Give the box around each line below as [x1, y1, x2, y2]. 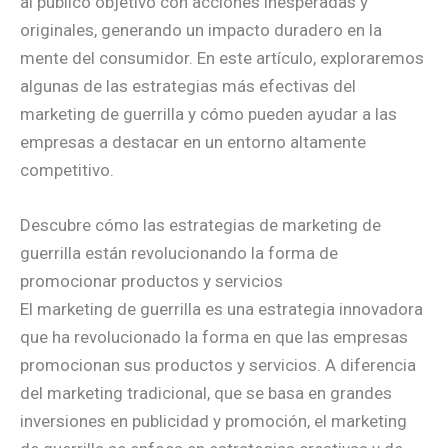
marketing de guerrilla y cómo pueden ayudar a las [20, 104, 397, 124]
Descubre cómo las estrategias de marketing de [20, 215, 381, 236]
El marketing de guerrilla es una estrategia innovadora [20, 299, 423, 320]
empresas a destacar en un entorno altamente [20, 132, 366, 152]
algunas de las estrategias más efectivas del [20, 76, 356, 96]
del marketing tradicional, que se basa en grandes [20, 383, 392, 404]
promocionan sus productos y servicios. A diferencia [20, 355, 416, 376]
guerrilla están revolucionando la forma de [20, 243, 338, 264]
